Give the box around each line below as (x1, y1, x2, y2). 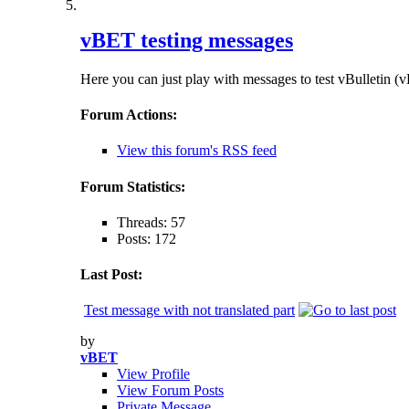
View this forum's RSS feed (117, 142, 277, 159)
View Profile (117, 366, 190, 383)
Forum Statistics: (80, 178, 185, 194)
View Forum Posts (117, 383, 224, 399)
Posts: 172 (117, 230, 176, 246)
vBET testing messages (80, 27, 293, 52)
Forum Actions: (80, 107, 177, 123)
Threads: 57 (117, 214, 185, 230)
